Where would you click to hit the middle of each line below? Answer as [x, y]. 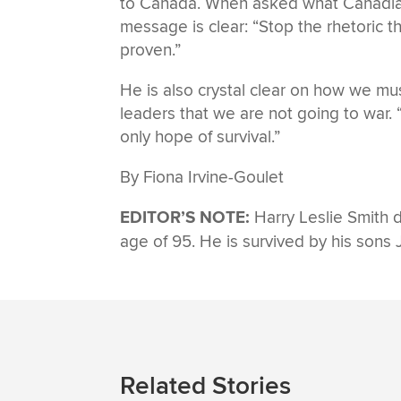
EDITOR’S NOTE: [188, 218]
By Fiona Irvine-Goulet [202, 177]
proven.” [151, 50]
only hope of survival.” [200, 137]
